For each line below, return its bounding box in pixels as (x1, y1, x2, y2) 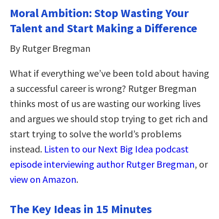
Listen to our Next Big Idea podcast (44, 142, 189, 155)
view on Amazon (10, 173, 76, 185)
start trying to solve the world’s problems (10, 127, 181, 140)
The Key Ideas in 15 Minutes (10, 201, 152, 217)
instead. (10, 142, 44, 155)
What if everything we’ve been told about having (10, 66, 209, 79)
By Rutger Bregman (10, 42, 90, 54)
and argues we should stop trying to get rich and (10, 112, 208, 125)
